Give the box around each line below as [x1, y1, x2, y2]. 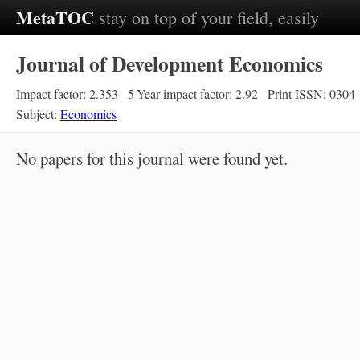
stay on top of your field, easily [99, 6, 319, 29]
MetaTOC [16, 4, 94, 31]
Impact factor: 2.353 [16, 85, 118, 102]
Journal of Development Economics [16, 48, 323, 79]
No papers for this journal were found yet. [16, 147, 288, 170]
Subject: [16, 105, 60, 122]
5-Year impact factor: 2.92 [128, 85, 258, 102]
